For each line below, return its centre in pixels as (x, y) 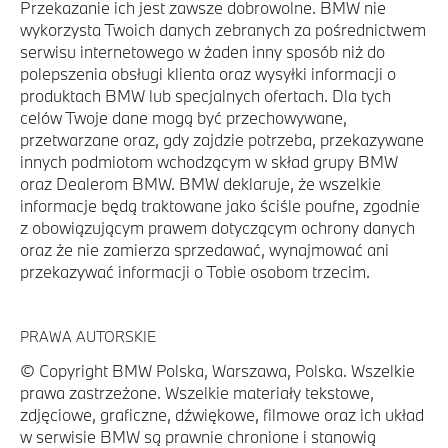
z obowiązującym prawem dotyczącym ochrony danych (217, 227)
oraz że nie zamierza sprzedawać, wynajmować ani (204, 249)
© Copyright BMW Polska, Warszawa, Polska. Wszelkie (217, 370)
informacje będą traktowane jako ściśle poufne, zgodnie (220, 205)
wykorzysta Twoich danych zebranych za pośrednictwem (223, 29)
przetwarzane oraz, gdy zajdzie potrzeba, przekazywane (222, 139)
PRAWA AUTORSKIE (88, 336)
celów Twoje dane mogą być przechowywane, (183, 117)
